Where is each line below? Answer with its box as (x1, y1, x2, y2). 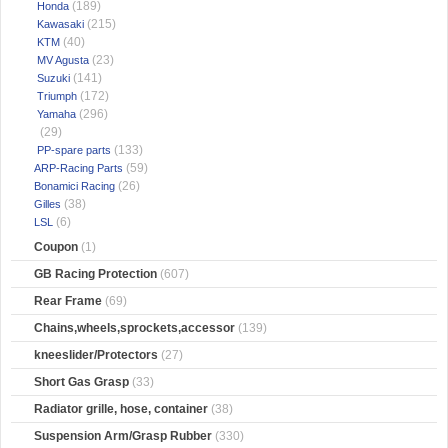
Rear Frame (34, 294, 103, 309)
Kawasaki (31, 18, 85, 31)
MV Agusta (31, 54, 90, 67)
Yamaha (31, 108, 77, 121)
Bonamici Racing (31, 180, 116, 193)
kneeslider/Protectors (34, 348, 159, 363)
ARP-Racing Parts (31, 162, 124, 175)
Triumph (31, 90, 78, 103)
